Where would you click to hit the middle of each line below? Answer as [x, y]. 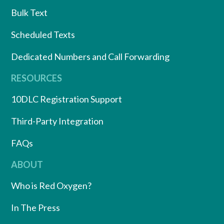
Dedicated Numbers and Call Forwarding [90, 56]
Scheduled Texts [43, 34]
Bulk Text [29, 12]
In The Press [35, 207]
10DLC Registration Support [66, 99]
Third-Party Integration [57, 121]
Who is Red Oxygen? [51, 185]
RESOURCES [36, 78]
